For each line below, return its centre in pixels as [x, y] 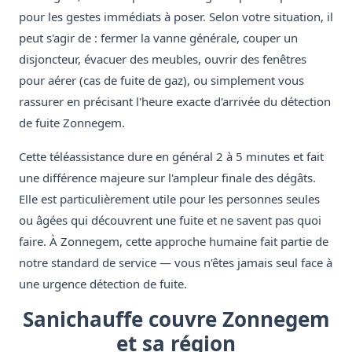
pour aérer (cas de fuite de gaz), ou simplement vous [161, 81]
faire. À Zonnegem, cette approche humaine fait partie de [174, 242]
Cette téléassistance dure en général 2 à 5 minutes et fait [171, 157]
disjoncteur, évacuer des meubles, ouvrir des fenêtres [163, 59]
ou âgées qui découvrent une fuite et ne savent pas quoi [170, 220]
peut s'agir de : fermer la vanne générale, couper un [158, 38]
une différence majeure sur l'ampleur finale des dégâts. [167, 178]
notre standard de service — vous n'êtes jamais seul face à [176, 263]
